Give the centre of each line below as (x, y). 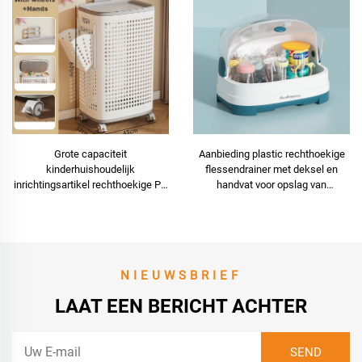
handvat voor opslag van (271, 185)
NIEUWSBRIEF (181, 275)
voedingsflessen (271, 200)
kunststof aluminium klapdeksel (90, 200)
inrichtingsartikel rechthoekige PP (90, 185)
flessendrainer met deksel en (271, 170)
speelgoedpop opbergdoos (90, 216)
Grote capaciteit (90, 154)
